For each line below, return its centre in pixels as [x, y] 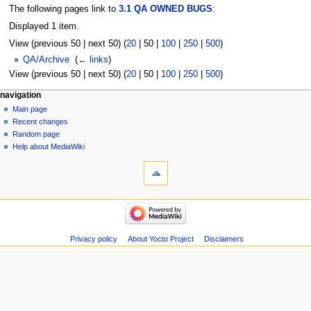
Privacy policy [93, 239]
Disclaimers [224, 239]
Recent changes [41, 121]
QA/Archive [46, 60]
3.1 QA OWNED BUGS [165, 9]
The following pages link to [64, 9]
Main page [30, 109]
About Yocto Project [160, 239]
